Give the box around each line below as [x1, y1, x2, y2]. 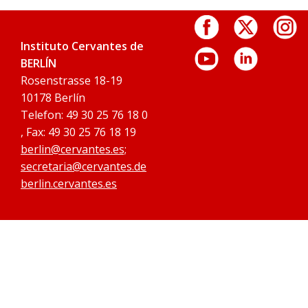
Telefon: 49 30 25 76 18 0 [21, 107, 148, 122]
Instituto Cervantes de [21, 38, 144, 54]
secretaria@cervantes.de [21, 159, 146, 174]
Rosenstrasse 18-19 [21, 73, 122, 88]
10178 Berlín [21, 90, 85, 105]
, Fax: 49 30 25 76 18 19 [21, 124, 136, 140]
